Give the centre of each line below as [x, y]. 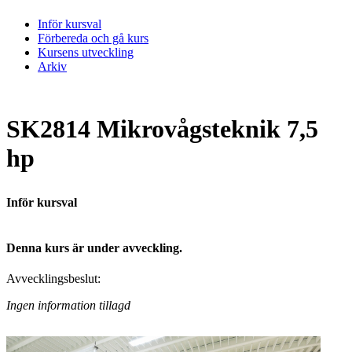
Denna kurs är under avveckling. [94, 247]
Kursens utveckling [86, 52]
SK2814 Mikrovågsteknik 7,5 [162, 129]
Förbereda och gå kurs [93, 38]
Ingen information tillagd [68, 306]
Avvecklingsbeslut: [53, 279]
